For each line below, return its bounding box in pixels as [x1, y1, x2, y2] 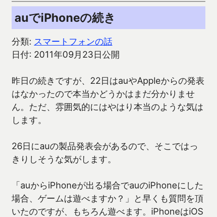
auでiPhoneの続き [15, 11, 116, 25]
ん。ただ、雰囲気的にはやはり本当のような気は [12, 101, 203, 112]
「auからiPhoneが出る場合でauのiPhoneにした [12, 180, 203, 191]
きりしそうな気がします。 [12, 154, 116, 165]
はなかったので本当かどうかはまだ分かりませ [12, 88, 195, 99]
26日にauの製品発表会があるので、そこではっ [12, 140, 198, 152]
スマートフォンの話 [34, 36, 112, 47]
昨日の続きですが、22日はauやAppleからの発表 [12, 75, 204, 86]
